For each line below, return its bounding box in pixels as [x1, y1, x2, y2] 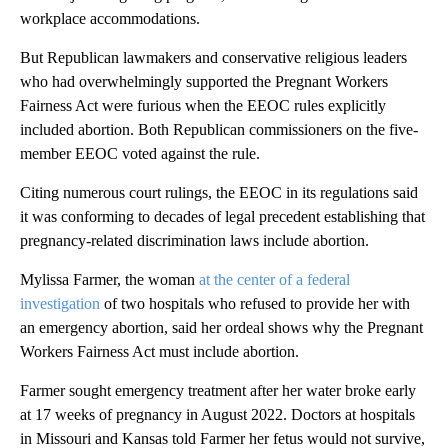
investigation [20, 294, 100, 312]
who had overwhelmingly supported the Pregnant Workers [20, 72, 388, 90]
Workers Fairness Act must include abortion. [20, 342, 299, 360]
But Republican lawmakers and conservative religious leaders [20, 48, 407, 66]
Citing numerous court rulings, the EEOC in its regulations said [20, 183, 418, 201]
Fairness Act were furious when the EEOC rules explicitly [20, 96, 386, 114]
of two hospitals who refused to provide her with [100, 294, 410, 312]
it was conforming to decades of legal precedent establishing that [20, 207, 425, 225]
